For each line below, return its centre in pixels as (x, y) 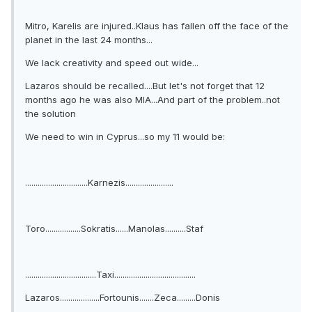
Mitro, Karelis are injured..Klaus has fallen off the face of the (157, 26)
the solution (50, 114)
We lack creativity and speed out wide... (112, 63)
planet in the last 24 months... (89, 40)
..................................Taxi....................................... (110, 275)
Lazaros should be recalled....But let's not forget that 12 (145, 86)
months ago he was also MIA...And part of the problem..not (153, 100)
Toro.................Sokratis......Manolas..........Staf (114, 229)
